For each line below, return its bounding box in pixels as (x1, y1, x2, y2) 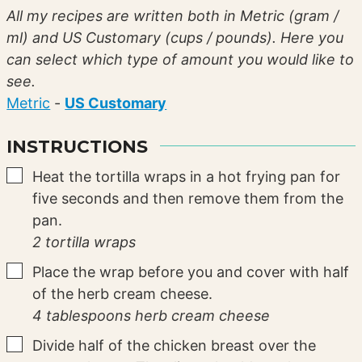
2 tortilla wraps (32, 234, 137, 251)
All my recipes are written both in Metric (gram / (6, 6, 17, 24)
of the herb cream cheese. (32, 285, 213, 303)
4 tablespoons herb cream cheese (32, 307, 271, 325)
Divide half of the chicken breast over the (32, 337, 317, 355)
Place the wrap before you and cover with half (32, 263, 350, 281)
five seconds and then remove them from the (32, 190, 344, 208)
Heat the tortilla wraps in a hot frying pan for (32, 168, 341, 186)
